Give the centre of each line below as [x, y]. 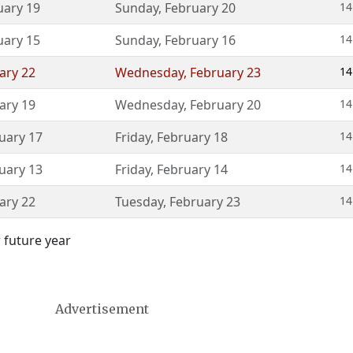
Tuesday [139, 202]
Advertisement [102, 309]
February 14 [192, 169]
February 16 [200, 40]
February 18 [192, 137]
